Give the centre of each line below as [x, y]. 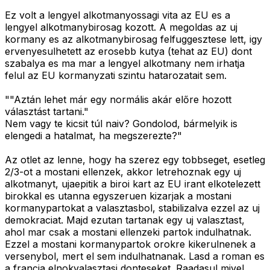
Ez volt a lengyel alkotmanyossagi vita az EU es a [118, 15]
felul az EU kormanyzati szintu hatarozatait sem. [116, 76]
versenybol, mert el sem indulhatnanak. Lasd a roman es [135, 256]
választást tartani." [47, 112]
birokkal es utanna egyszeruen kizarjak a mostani [118, 196]
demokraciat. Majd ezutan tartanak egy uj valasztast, [125, 220]
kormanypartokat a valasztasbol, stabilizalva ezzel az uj [132, 208]
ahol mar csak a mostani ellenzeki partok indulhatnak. [128, 232]
